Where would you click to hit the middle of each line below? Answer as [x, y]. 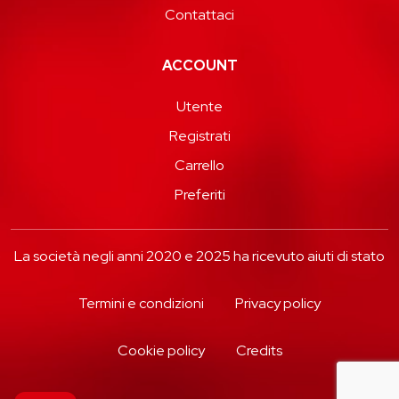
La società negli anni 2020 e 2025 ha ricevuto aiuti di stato [199, 256]
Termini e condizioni [141, 303]
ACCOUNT [199, 65]
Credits [259, 350]
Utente [199, 106]
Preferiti [199, 194]
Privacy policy [278, 303]
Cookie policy [161, 350]
